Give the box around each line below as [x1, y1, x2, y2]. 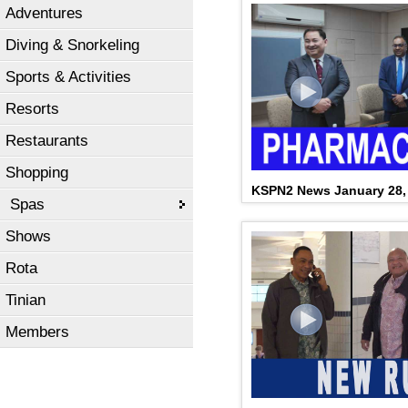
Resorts [5, 100, 59, 117]
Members [5, 323, 69, 341]
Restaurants [5, 132, 88, 149]
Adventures [5, 5, 83, 22]
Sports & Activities [5, 68, 131, 86]
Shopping [5, 164, 68, 181]
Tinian [5, 291, 46, 309]
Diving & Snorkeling [5, 36, 139, 54]
